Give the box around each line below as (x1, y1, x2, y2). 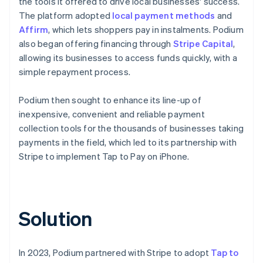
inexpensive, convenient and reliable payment (19, 107, 205, 120)
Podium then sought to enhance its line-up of (19, 93, 201, 106)
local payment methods (112, 9, 215, 21)
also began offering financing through (19, 37, 173, 49)
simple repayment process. (19, 65, 130, 77)
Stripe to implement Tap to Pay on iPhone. (19, 150, 190, 162)
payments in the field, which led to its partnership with (19, 136, 237, 148)
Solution (19, 205, 93, 231)
